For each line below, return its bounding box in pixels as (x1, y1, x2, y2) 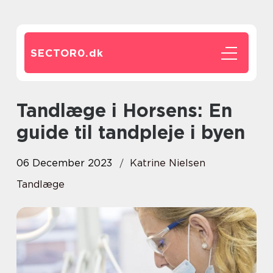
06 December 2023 (16, 157, 112, 169)
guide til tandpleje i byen (16, 121, 245, 143)
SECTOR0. (30, 47, 89, 59)
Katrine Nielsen (130, 157, 205, 169)
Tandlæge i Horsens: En (16, 99, 26, 121)
